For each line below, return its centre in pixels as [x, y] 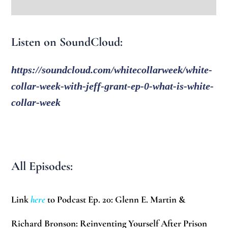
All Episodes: [42, 166]
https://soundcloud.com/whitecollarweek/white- [112, 70]
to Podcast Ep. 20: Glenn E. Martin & [116, 199]
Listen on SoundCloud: [67, 42]
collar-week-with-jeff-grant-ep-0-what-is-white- [113, 86]
